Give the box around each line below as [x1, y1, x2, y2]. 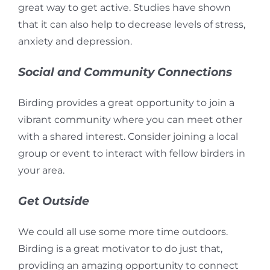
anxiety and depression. [17, 36, 132, 48]
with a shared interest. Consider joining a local [17, 131, 238, 143]
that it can [17, 19, 70, 31]
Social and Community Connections [17, 65, 232, 80]
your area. [17, 165, 64, 177]
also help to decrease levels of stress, [69, 19, 245, 31]
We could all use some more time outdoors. [17, 226, 228, 238]
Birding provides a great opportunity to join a [17, 97, 234, 109]
